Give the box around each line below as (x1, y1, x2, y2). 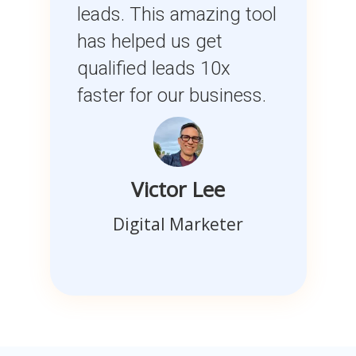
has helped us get (76, 30, 222, 53)
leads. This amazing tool (76, 3, 277, 26)
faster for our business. (76, 84, 266, 107)
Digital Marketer (113, 213, 243, 236)
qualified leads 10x (76, 57, 230, 80)
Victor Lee (131, 175, 225, 204)
